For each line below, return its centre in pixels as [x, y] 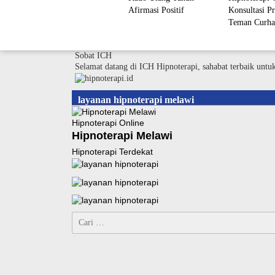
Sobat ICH [93, 56]
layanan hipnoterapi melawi [136, 99]
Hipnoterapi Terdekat [112, 152]
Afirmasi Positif [156, 10]
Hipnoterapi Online [108, 123]
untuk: [82, 227]
